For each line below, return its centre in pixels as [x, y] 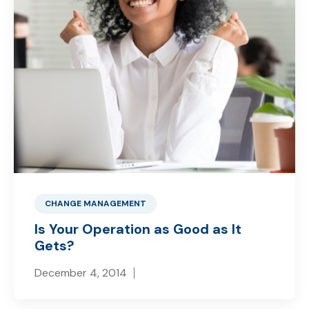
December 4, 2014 [81, 273]
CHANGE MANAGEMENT [96, 203]
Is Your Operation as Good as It [138, 229]
